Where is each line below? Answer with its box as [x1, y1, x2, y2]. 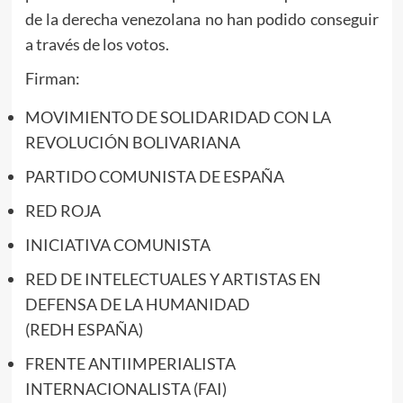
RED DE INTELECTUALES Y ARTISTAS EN [24, 269, 321, 290]
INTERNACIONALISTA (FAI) [24, 379, 227, 399]
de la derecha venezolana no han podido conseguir [24, 9, 379, 30]
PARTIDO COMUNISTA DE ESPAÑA [24, 166, 284, 187]
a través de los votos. [24, 34, 169, 55]
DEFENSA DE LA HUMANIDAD [24, 294, 250, 315]
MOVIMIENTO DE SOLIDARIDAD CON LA [24, 107, 331, 128]
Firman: [24, 68, 80, 89]
